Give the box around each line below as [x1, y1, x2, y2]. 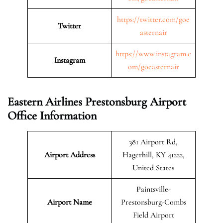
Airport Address [44, 149, 95, 160]
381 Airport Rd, [129, 136, 178, 147]
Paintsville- [136, 184, 171, 194]
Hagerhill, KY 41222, [122, 149, 185, 160]
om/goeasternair [127, 61, 179, 72]
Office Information [7, 108, 97, 123]
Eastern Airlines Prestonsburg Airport [7, 94, 186, 109]
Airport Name [47, 197, 92, 207]
